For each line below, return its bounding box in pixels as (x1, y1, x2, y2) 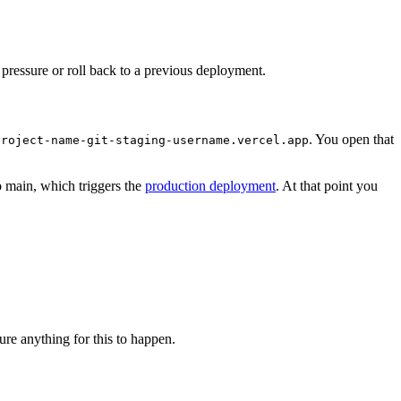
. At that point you (276, 178, 378, 194)
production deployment (145, 178, 276, 194)
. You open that (309, 132, 394, 148)
